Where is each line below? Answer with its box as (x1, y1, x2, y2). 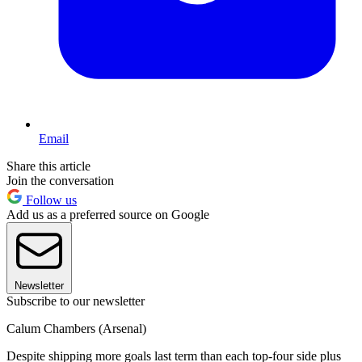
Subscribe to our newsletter (6, 293, 145, 308)
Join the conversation (6, 173, 114, 187)
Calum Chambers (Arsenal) (6, 321, 146, 335)
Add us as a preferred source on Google (6, 207, 209, 221)
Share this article (6, 158, 90, 173)
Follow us (23, 192, 77, 207)
